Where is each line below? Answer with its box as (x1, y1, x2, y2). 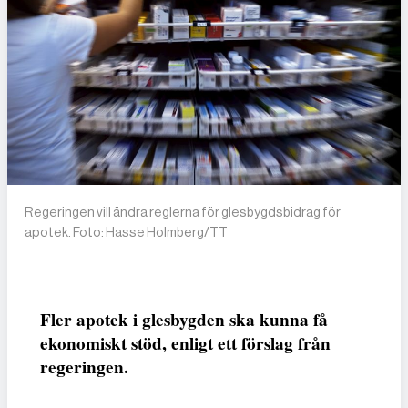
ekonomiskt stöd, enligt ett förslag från (40, 331, 331, 357)
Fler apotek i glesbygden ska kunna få (40, 307, 328, 333)
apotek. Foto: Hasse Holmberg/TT (25, 225, 229, 240)
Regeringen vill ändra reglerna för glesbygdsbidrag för (25, 205, 342, 220)
